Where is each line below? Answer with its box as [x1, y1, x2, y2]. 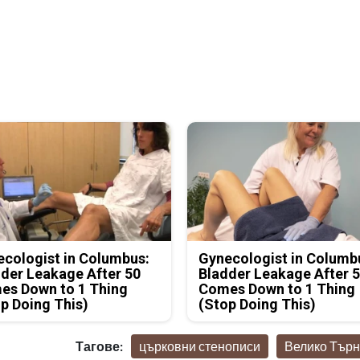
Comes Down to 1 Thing [198, 280, 356, 298]
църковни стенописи [138, 338, 260, 354]
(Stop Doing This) [198, 296, 317, 313]
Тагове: [75, 338, 123, 354]
